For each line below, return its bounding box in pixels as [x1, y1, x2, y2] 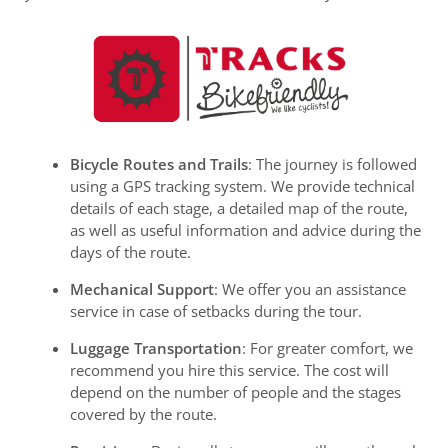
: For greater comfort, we [242, 338, 413, 359]
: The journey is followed [248, 154, 417, 175]
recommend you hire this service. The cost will [70, 360, 389, 381]
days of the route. [70, 242, 191, 263]
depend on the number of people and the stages [70, 382, 401, 403]
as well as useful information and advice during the [70, 220, 421, 241]
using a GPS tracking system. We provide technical [70, 176, 415, 197]
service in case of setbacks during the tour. [70, 301, 362, 322]
